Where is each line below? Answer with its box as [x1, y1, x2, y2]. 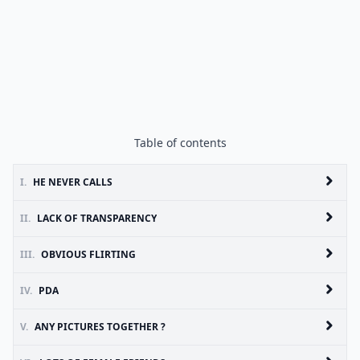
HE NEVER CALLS [33, 175, 112, 189]
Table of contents [133, 135, 227, 150]
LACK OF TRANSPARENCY [37, 211, 157, 225]
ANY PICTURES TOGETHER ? [35, 320, 166, 333]
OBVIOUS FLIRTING [41, 247, 136, 261]
